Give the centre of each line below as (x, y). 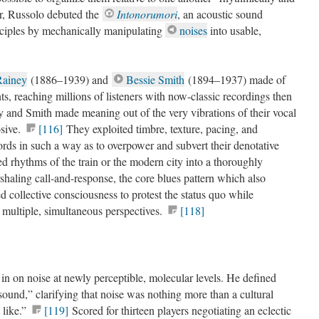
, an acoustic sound (220, 14)
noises (193, 30)
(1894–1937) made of (235, 79)
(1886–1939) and (69, 79)
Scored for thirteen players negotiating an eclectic (180, 310)
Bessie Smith (155, 79)
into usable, (234, 30)
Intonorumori (147, 14)
